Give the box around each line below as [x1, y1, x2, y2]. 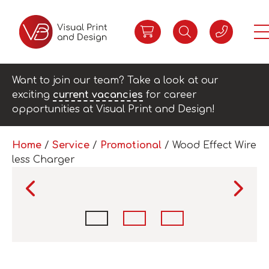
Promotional [100, 140, 162, 151]
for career [143, 89, 197, 100]
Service [52, 140, 89, 151]
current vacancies [53, 89, 143, 100]
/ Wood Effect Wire [162, 140, 256, 151]
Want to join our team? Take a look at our [12, 75, 219, 86]
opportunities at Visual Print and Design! [12, 104, 215, 115]
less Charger [12, 154, 75, 165]
